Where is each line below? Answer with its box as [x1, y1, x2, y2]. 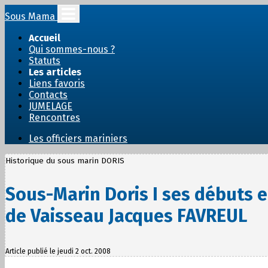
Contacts [29, 89, 68, 100]
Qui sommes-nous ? [29, 44, 115, 55]
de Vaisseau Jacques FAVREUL [5, 205, 247, 227]
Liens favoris [29, 78, 85, 89]
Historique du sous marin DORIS [5, 156, 124, 166]
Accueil [29, 32, 60, 44]
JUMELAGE [29, 100, 72, 112]
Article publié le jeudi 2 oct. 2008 [5, 247, 111, 256]
